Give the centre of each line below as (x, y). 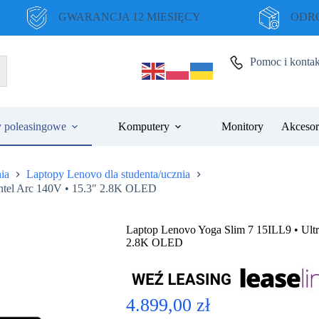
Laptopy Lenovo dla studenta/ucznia (108, 174)
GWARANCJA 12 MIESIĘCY (129, 16)
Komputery (143, 126)
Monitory (242, 126)
